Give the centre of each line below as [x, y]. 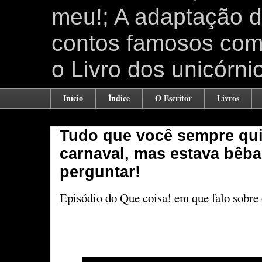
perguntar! [100, 172]
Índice [119, 98]
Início [73, 98]
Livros [228, 98]
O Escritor [173, 98]
